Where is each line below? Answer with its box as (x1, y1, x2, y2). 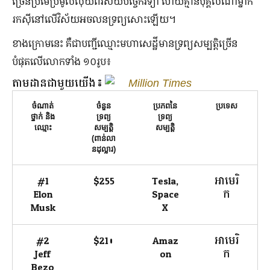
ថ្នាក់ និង (31, 111, 55, 121)
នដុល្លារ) (92, 144, 116, 154)
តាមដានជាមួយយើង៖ (12, 74, 105, 92)
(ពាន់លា (92, 133, 116, 143)
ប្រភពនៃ (153, 101, 177, 110)
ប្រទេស (216, 101, 237, 110)
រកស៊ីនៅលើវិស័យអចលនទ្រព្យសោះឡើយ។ (12, 12, 176, 26)
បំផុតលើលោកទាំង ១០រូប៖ (12, 54, 111, 68)
